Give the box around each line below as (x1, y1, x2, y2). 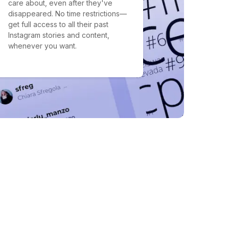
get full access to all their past (8, 20, 108, 29)
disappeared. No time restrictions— (8, 9, 127, 18)
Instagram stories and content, (8, 31, 109, 39)
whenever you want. (8, 41, 77, 50)
